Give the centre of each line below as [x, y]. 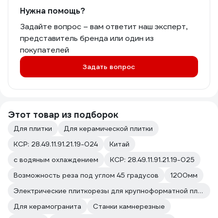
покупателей [45, 50]
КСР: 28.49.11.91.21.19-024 [56, 144]
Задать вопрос [109, 67]
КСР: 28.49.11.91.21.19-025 [152, 160]
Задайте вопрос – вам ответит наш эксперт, [104, 27]
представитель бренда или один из [87, 38]
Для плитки [33, 129]
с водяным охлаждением [56, 160]
